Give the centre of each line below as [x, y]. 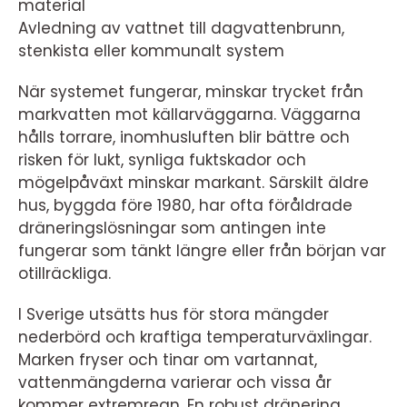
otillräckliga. [65, 273]
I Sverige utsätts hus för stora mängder [174, 314]
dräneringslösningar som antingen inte [172, 228]
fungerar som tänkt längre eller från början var [202, 251]
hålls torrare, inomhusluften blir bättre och [184, 137]
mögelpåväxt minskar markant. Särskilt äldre [194, 183]
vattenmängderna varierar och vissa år [175, 382]
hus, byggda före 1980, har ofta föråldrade [185, 205]
